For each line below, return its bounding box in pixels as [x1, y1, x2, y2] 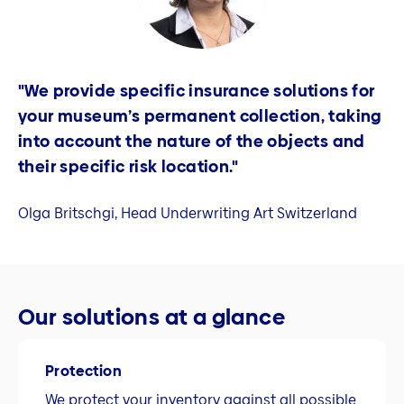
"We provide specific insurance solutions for [18, 78, 375, 102]
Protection [45, 361, 122, 382]
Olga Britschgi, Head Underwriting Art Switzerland [18, 203, 357, 225]
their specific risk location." [18, 154, 238, 178]
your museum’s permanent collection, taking [18, 104, 382, 127]
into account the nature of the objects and [18, 129, 365, 152]
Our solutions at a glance [18, 301, 285, 332]
